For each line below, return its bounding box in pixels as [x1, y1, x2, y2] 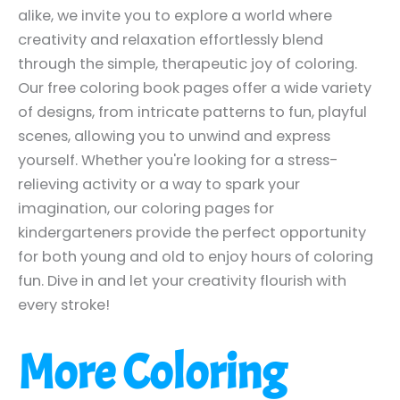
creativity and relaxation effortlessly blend [18, 29, 323, 50]
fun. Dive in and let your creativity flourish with [18, 270, 346, 291]
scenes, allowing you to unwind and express [18, 125, 330, 146]
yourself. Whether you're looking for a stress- [18, 149, 338, 171]
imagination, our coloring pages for [18, 197, 274, 219]
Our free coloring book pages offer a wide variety [18, 77, 371, 98]
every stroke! [18, 294, 110, 315]
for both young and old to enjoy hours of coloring [18, 246, 373, 267]
